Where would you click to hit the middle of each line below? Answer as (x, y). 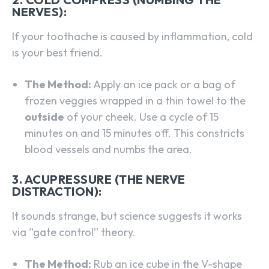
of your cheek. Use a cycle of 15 (141, 116)
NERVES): (39, 11)
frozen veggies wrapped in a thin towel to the (135, 100)
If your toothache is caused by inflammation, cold (132, 36)
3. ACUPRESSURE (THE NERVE (99, 179)
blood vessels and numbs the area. (108, 149)
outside (44, 116)
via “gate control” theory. (74, 232)
